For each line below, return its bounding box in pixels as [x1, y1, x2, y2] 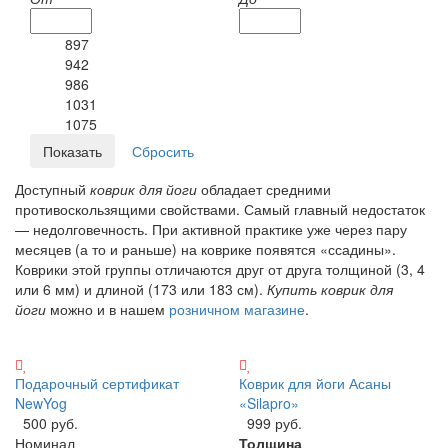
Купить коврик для [267, 279, 393, 300]
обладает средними [197, 179, 331, 200]
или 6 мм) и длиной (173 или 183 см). [15, 279, 267, 300]
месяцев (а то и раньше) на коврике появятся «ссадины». [15, 239, 396, 260]
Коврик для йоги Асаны [239, 373, 391, 394]
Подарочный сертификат [15, 373, 179, 394]
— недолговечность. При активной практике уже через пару [15, 219, 407, 240]
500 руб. [23, 413, 78, 434]
